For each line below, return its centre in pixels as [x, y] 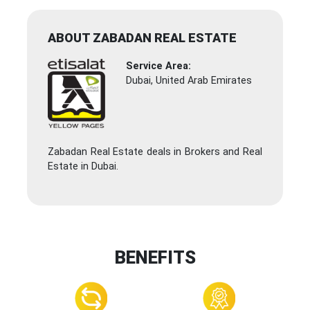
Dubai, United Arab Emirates [189, 81]
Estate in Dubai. [83, 167]
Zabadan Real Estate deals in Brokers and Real [155, 152]
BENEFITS [155, 258]
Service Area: [159, 66]
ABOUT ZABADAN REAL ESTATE [142, 38]
